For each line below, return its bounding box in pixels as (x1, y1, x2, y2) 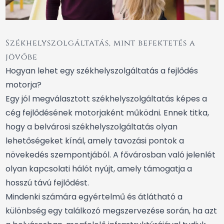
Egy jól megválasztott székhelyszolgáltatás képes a (5, 92, 207, 104)
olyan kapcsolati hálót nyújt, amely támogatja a (5, 162, 192, 174)
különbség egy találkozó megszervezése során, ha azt (5, 204, 217, 216)
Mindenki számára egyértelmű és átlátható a (5, 190, 182, 202)
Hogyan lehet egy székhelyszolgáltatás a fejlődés (5, 64, 198, 76)
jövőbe (5, 51, 37, 62)
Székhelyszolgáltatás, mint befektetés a (5, 37, 195, 48)
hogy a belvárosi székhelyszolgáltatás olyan (5, 120, 177, 132)
